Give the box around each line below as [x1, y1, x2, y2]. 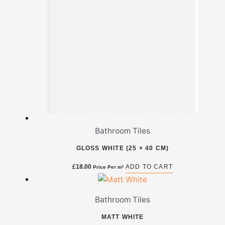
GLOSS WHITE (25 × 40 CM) [76, 144, 169, 152]
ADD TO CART [125, 163, 173, 170]
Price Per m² [92, 164, 124, 170]
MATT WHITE [101, 213, 144, 220]
